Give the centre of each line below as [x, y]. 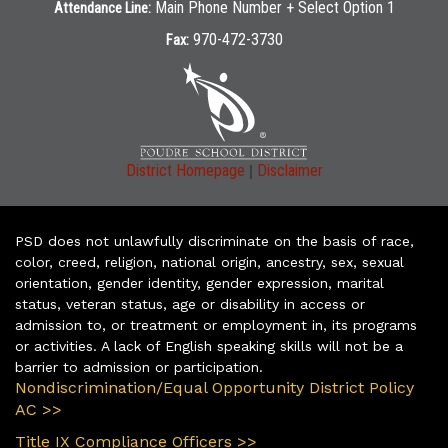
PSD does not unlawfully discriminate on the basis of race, [214, 240]
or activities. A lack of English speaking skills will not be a [209, 345]
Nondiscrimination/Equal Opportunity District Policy [214, 387]
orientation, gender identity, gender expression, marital [199, 282]
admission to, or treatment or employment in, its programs [216, 324]
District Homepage [185, 170]
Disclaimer [289, 170]
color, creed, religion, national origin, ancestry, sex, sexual [209, 261]
